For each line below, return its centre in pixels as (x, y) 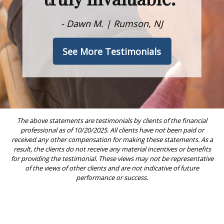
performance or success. (112, 177)
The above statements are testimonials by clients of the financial (112, 120)
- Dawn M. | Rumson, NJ (112, 23)
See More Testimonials (112, 51)
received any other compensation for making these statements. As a (112, 139)
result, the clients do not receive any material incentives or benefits (112, 149)
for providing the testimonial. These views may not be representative (112, 158)
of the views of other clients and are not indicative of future (112, 168)
